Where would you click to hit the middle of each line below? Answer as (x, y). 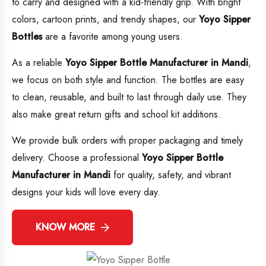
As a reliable (39, 63)
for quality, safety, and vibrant (171, 175)
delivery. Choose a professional (77, 158)
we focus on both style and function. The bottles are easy (128, 80)
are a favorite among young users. (113, 37)
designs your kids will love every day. (86, 192)
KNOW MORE (65, 227)
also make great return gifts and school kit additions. (116, 115)
